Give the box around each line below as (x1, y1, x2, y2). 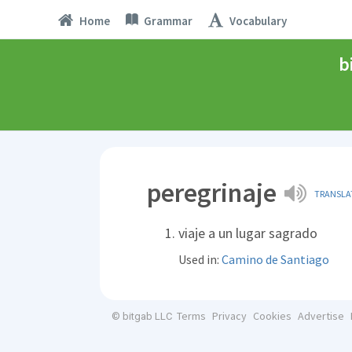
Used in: (178, 251, 222, 267)
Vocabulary (229, 13, 287, 28)
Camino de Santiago (222, 251, 329, 267)
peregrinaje (147, 176, 277, 209)
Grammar (143, 13, 192, 28)
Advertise (297, 309, 344, 323)
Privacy (211, 309, 247, 323)
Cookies (252, 309, 291, 323)
